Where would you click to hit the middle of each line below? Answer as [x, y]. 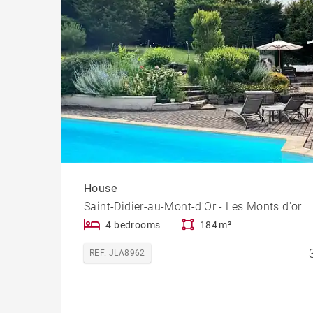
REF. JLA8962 [117, 253]
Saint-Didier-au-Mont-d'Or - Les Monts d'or [193, 206]
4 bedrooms [133, 225]
